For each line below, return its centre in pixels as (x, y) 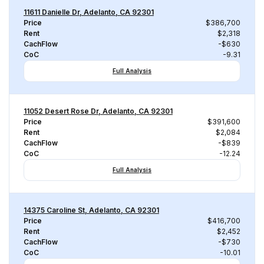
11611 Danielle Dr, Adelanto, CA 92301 (89, 12)
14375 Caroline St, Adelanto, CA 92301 (91, 210)
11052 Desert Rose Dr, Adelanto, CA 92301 (98, 111)
